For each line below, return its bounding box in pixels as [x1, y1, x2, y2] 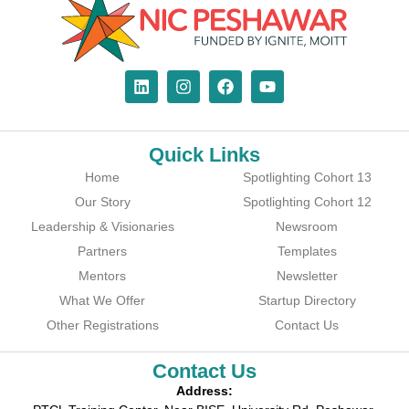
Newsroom [276, 219, 338, 235]
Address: [176, 383, 233, 399]
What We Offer [59, 293, 145, 309]
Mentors [79, 268, 126, 284]
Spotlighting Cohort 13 [242, 170, 372, 185]
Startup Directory [257, 293, 356, 309]
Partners [78, 244, 127, 259]
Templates [277, 244, 337, 259]
